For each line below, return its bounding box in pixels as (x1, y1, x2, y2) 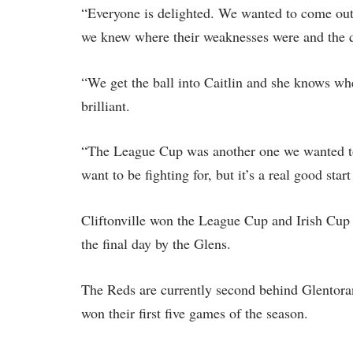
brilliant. (81, 95, 130, 115)
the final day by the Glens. (81, 234, 231, 254)
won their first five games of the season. (81, 303, 308, 322)
